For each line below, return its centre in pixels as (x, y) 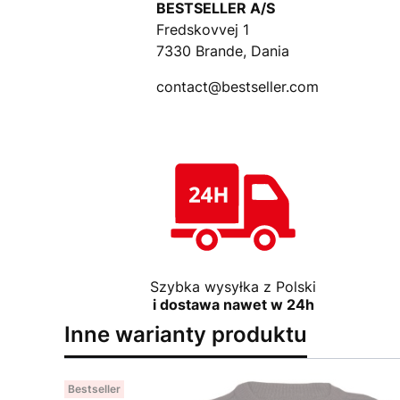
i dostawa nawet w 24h (233, 304)
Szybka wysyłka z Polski (233, 287)
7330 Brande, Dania (222, 51)
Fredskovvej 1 (202, 29)
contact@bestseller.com (237, 87)
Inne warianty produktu (186, 334)
